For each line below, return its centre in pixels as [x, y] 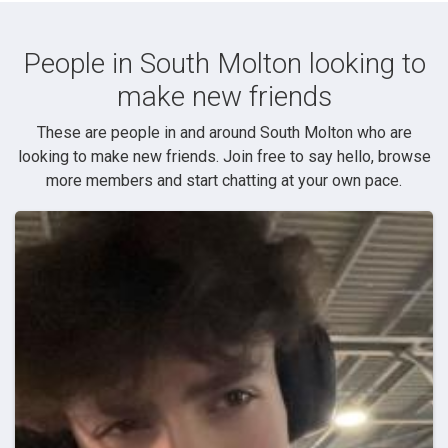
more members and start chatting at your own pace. [224, 180]
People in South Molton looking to [224, 63]
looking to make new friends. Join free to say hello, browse [224, 156]
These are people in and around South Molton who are [224, 132]
